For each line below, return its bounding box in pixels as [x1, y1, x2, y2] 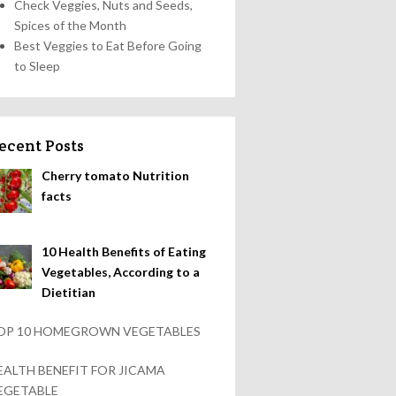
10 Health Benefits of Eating [41, 243, 206, 259]
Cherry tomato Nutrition [41, 168, 189, 183]
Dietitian [41, 284, 95, 300]
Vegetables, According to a [41, 263, 200, 279]
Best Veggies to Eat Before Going [14, 38, 202, 53]
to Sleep [14, 58, 60, 73]
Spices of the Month [14, 18, 126, 33]
